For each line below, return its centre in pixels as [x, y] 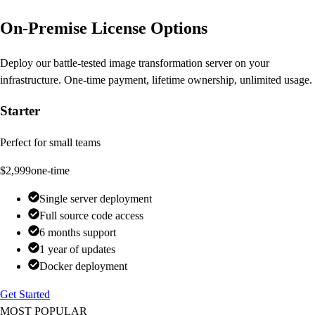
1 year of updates [77, 250]
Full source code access [91, 216]
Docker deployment [83, 266]
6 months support [78, 233]
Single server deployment [96, 199]
